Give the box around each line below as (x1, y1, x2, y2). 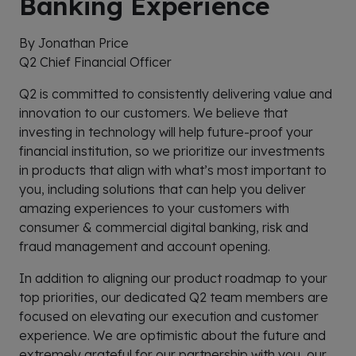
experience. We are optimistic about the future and (19, 327, 326, 344)
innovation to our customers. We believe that (19, 105, 288, 122)
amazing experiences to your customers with (19, 200, 289, 217)
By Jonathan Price (19, 35, 129, 52)
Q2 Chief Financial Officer (19, 54, 172, 71)
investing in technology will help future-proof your (19, 124, 313, 141)
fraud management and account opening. (19, 238, 270, 255)
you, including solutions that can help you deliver (19, 181, 306, 198)
